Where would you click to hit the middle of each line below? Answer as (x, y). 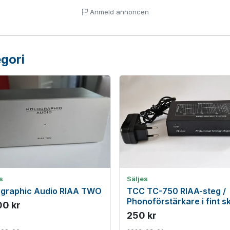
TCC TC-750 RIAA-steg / (176, 191)
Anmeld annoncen (118, 12)
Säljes (137, 179)
